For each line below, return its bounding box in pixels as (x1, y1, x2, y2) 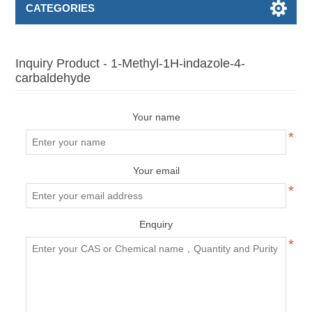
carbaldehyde (15, 71, 91, 85)
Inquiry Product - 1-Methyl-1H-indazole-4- (15, 56, 246, 70)
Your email (132, 165, 180, 176)
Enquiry (139, 219, 173, 230)
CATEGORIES (26, 2, 95, 14)
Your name (132, 111, 180, 123)
